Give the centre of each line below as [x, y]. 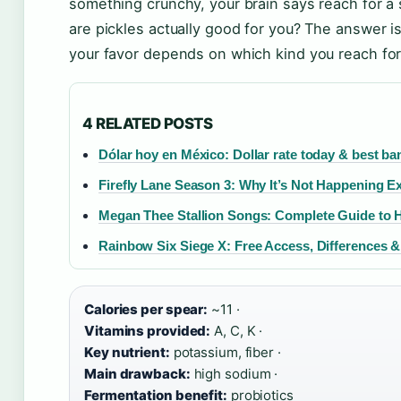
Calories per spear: [146, 309]
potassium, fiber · [225, 352]
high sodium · [234, 373]
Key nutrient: [127, 352]
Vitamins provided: [148, 330]
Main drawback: [137, 373]
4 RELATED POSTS [148, 123]
